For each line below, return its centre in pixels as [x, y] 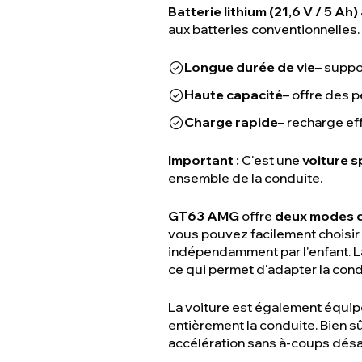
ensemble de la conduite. [245, 178]
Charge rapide [231, 122]
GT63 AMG [204, 216]
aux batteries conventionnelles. [264, 29]
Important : [204, 160]
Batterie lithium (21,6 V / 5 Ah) [263, 11]
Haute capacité [234, 95]
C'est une [271, 160]
